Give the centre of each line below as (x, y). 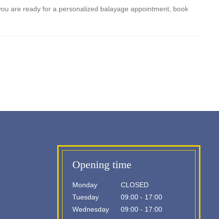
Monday (85, 185)
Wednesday (91, 209)
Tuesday (86, 197)
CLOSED (134, 185)
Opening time (102, 164)
